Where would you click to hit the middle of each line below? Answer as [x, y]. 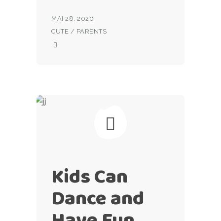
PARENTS [92, 31]
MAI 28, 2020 [73, 18]
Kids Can [90, 176]
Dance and [98, 198]
